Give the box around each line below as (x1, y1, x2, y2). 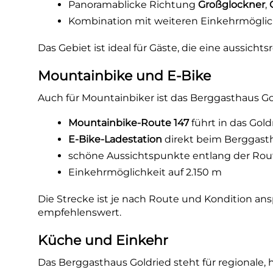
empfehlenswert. (38, 207, 122, 218)
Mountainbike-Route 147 (68, 117, 190, 129)
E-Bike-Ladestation (68, 133, 163, 145)
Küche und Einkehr (38, 232, 169, 249)
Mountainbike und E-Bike (38, 68, 211, 84)
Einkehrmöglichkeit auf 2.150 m (68, 166, 222, 178)
